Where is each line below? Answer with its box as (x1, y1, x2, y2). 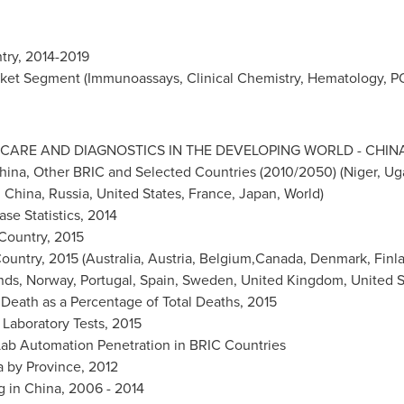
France (188, 183, 232, 204)
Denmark (309, 248, 367, 269)
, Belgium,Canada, (191, 248, 310, 269)
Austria (147, 248, 192, 269)
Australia (85, 248, 141, 269)
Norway (25, 270, 73, 290)
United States (96, 183, 181, 204)
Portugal (79, 270, 133, 290)
